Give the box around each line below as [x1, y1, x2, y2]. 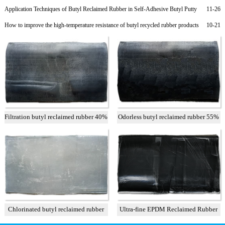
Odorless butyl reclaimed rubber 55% [118, 113, 219, 121]
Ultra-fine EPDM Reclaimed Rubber [120, 205, 218, 213]
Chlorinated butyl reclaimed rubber [8, 205, 104, 213]
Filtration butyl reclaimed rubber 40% [5, 113, 108, 121]
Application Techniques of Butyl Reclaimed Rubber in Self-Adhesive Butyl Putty [4, 6, 197, 13]
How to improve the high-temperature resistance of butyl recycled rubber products [4, 22, 199, 29]
